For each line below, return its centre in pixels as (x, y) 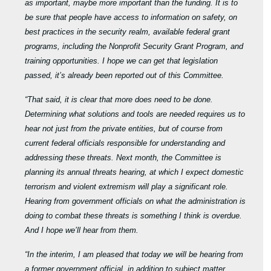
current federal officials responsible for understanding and (125, 143)
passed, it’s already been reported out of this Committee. (125, 76)
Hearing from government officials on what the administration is (135, 201)
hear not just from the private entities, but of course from (124, 129)
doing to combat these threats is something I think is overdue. (134, 216)
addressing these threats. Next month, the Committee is (123, 158)
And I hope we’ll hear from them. (82, 230)
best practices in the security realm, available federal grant (128, 32)
